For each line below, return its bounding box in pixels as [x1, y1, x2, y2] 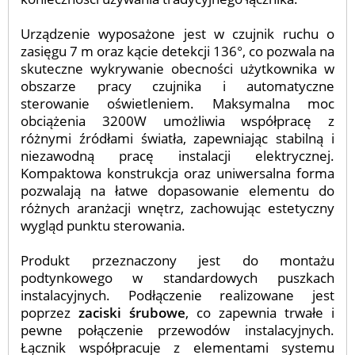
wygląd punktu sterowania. [21, 216, 185, 235]
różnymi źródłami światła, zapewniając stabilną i [21, 129, 334, 147]
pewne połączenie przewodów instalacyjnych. [21, 321, 334, 339]
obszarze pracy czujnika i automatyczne [21, 77, 334, 95]
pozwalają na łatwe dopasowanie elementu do [21, 181, 334, 200]
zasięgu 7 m [21, 42, 94, 60]
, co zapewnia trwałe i [185, 303, 334, 322]
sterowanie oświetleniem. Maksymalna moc [21, 94, 334, 113]
